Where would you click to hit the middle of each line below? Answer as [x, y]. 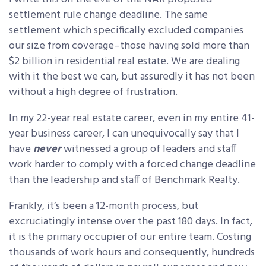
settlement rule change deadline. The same [108, 15]
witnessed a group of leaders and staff [150, 150]
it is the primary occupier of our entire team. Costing [130, 237]
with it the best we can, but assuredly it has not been [132, 77]
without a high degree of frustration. [93, 93]
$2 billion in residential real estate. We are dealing [124, 62]
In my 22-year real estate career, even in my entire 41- [132, 119]
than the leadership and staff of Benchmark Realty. [124, 180]
